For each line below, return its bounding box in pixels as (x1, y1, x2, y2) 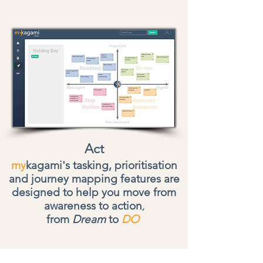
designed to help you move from (12, 186, 176, 199)
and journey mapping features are (8, 172, 180, 186)
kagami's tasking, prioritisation (25, 159, 177, 172)
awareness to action (43, 199, 142, 213)
